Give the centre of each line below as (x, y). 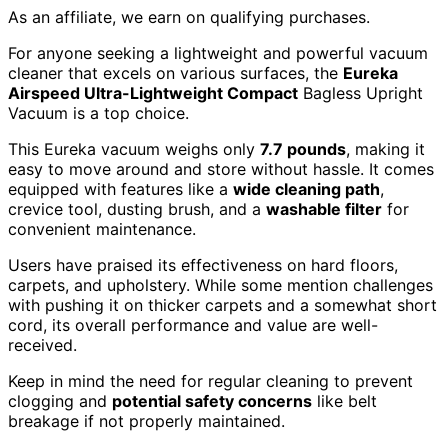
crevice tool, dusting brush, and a (137, 208)
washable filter (324, 208)
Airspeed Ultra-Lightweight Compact (153, 92)
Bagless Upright (360, 92)
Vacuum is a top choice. (98, 112)
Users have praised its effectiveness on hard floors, (203, 264)
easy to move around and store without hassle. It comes (221, 168)
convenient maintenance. (102, 228)
